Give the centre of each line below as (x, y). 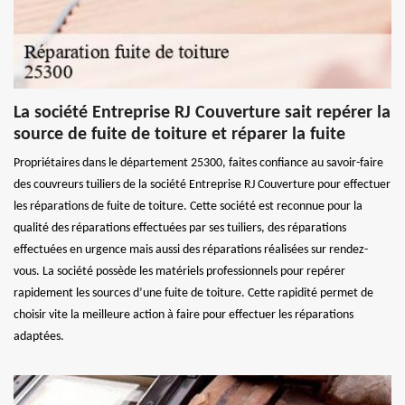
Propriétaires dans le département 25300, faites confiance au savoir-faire (198, 164)
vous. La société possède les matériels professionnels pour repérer (179, 272)
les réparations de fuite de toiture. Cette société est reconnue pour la (188, 207)
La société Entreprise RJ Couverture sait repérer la (202, 113)
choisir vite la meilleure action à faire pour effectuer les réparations (184, 316)
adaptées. (39, 337)
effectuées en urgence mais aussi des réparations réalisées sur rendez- (191, 250)
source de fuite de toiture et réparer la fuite (179, 135)
